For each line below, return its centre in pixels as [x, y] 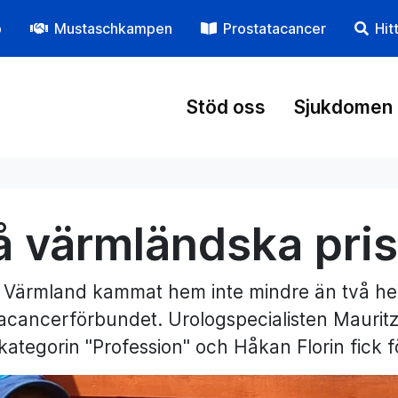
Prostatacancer [275, 28]
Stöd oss [226, 107]
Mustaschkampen [114, 28]
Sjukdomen [343, 107]
